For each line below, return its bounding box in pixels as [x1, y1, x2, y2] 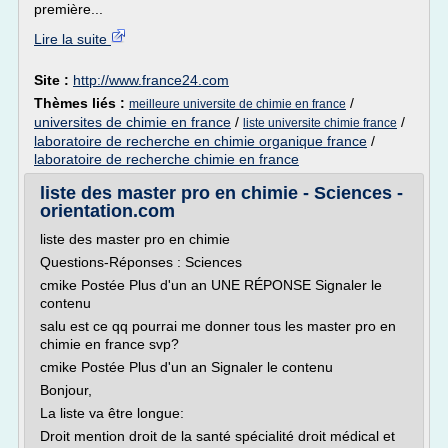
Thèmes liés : [34, 95, 129, 111]
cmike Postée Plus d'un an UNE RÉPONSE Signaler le [40, 277, 382, 293]
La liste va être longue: [40, 405, 184, 421]
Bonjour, [40, 382, 92, 398]
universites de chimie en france [34, 114, 231, 130]
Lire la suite [34, 31, 111, 47]
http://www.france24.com [73, 72, 229, 88]
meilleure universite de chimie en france [129, 97, 346, 111]
